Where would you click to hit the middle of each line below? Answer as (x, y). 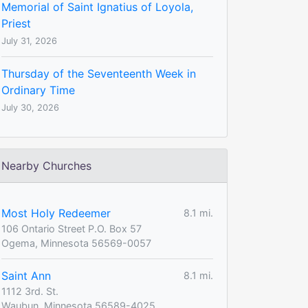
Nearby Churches (46, 165)
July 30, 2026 (30, 107)
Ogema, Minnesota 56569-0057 (76, 243)
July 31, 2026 (29, 41)
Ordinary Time (38, 90)
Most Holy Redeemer (56, 213)
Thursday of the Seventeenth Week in (99, 73)
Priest (16, 23)
